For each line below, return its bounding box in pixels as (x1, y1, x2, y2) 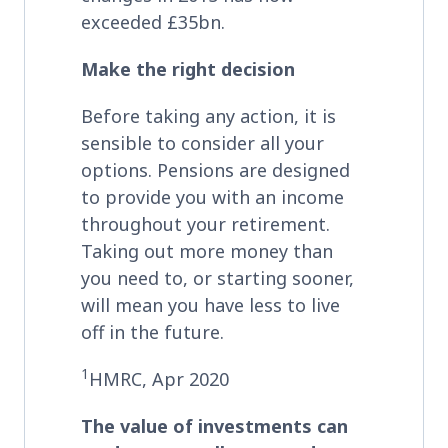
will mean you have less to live (81, 292, 340, 317)
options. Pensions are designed (81, 157, 350, 182)
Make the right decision (81, 56, 295, 81)
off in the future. (81, 319, 224, 344)
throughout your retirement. (81, 211, 330, 236)
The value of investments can (81, 413, 348, 438)
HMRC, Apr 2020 (89, 366, 229, 391)
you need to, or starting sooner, (81, 265, 354, 290)
